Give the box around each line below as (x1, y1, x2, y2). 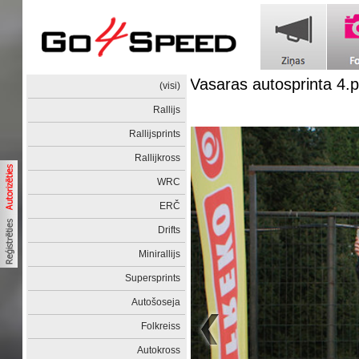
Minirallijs (139, 248, 181, 260)
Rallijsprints (129, 128, 181, 139)
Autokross (137, 345, 181, 356)
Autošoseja (131, 296, 181, 308)
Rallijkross (135, 152, 181, 163)
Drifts (158, 224, 181, 236)
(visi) (159, 80, 181, 91)
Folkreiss (141, 321, 181, 332)
